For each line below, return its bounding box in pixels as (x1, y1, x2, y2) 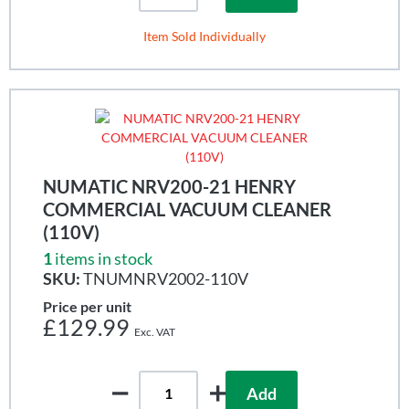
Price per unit (43, 297, 131, 315)
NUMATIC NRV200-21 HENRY (43, 174, 296, 197)
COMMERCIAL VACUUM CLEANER (43, 197, 331, 220)
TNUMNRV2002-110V (80, 267, 248, 288)
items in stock (55, 247, 152, 268)
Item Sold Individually (143, 27, 266, 44)
